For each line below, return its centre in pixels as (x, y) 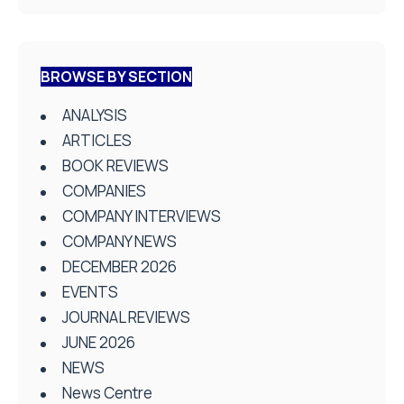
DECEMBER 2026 (119, 266)
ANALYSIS (95, 115)
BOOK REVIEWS (115, 165)
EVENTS (90, 291)
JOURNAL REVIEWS (126, 317)
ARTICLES (97, 140)
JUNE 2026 (99, 342)
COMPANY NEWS (119, 241)
